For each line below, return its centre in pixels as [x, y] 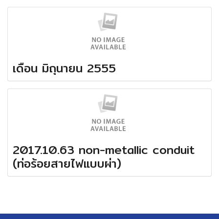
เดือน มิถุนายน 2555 [64, 68]
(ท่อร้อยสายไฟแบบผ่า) [67, 163]
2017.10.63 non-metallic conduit [104, 149]
